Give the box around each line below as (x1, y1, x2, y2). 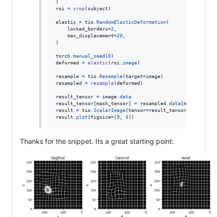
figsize (90, 114, 111, 120)
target (125, 74, 143, 79)
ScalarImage (93, 108, 125, 113)
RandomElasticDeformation (96, 19, 166, 25)
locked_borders (67, 26, 108, 31)
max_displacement (67, 33, 114, 38)
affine (192, 108, 210, 113)
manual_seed (73, 53, 105, 59)
